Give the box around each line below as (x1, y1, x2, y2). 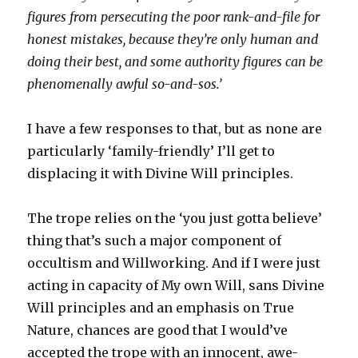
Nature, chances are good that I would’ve (27, 322, 288, 338)
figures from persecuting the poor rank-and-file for (27, 9, 320, 25)
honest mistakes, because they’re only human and (27, 31, 319, 47)
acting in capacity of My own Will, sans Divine (27, 277, 325, 293)
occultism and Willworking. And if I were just (27, 255, 321, 271)
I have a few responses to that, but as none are (27, 121, 323, 137)
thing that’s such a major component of (27, 233, 282, 249)
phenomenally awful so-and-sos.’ (27, 76, 222, 92)
